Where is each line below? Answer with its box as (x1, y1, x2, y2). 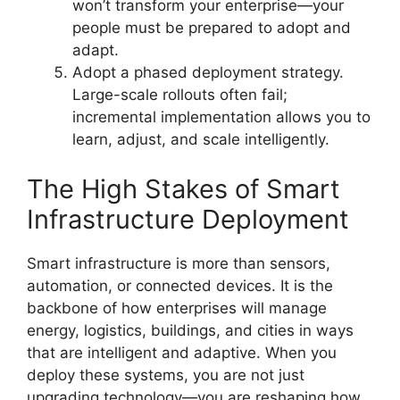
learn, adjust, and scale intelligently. (72, 130, 329, 148)
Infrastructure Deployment (27, 203, 349, 235)
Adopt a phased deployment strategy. (72, 63, 344, 81)
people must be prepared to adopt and (72, 19, 351, 37)
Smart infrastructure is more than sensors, (27, 254, 330, 272)
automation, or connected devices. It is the (27, 276, 333, 295)
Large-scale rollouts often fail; (72, 86, 287, 104)
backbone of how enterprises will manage (27, 298, 327, 317)
